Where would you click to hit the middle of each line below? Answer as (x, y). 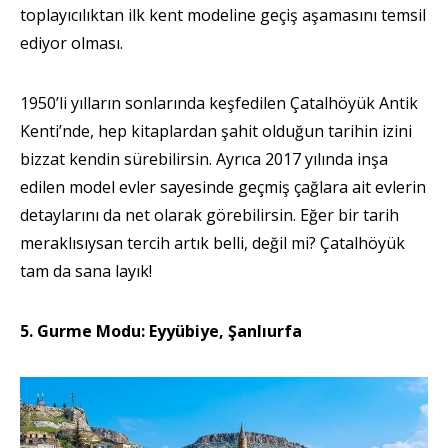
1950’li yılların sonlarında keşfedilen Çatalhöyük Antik (219, 102)
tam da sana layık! (86, 270)
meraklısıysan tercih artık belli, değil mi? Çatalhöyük (212, 242)
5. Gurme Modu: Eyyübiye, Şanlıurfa (161, 330)
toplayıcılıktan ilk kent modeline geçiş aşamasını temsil (223, 14)
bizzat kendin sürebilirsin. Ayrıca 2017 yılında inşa (204, 158)
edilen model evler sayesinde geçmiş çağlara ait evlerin (223, 186)
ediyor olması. (71, 42)
